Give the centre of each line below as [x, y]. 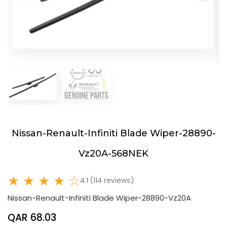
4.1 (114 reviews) [107, 181]
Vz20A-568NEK [113, 154]
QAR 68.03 [32, 217]
